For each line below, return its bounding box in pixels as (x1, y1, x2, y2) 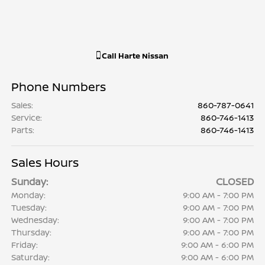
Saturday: (11, 251, 50, 263)
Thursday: (11, 227, 52, 238)
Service (11, 112, 41, 124)
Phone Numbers (11, 79, 106, 95)
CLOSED (215, 175, 254, 189)
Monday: (11, 189, 46, 201)
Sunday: (11, 175, 49, 189)
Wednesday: (11, 214, 60, 226)
